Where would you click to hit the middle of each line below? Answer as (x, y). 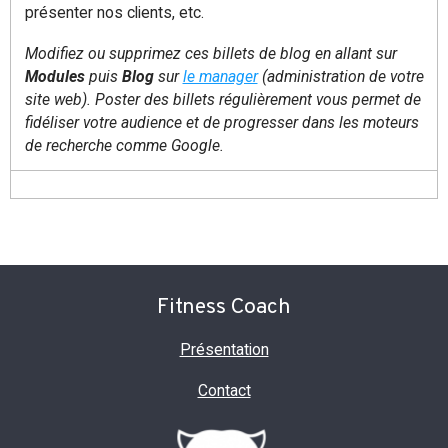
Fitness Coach (224, 307)
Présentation (224, 349)
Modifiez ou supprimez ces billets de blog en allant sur (210, 53)
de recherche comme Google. (124, 145)
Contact (224, 390)
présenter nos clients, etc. (114, 12)
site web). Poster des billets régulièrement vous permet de (222, 99)
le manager (220, 76)
